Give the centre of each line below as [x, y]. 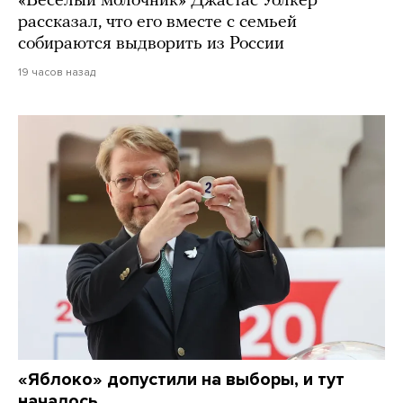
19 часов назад [57, 72]
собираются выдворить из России [151, 45]
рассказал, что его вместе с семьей [157, 23]
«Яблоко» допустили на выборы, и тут [181, 380]
